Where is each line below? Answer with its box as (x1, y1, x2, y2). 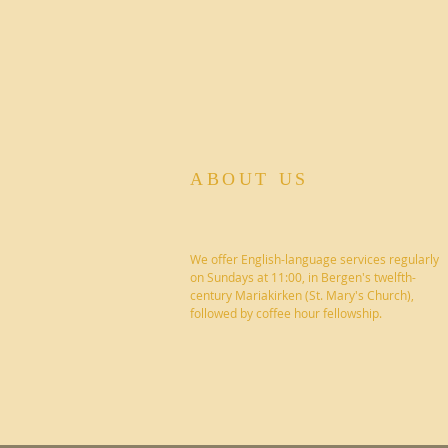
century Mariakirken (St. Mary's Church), (190, 287, 414, 303)
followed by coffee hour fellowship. (190, 305, 382, 321)
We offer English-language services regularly (190, 251, 439, 267)
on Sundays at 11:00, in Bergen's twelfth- (190, 269, 416, 285)
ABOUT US (190, 169, 309, 189)
